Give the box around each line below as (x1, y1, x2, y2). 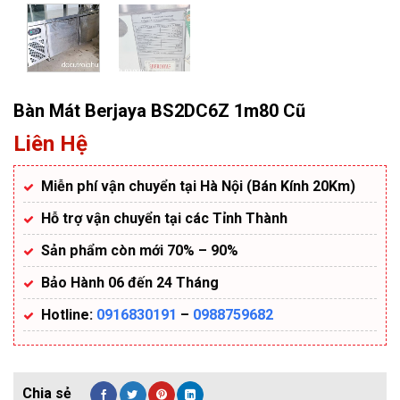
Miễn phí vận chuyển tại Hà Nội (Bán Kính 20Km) (41, 178, 355, 196)
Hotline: (41, 306, 93, 324)
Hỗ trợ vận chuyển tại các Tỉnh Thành (41, 210, 287, 228)
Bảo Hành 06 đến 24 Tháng (41, 274, 219, 292)
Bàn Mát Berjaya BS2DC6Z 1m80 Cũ (13, 100, 305, 122)
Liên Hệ (13, 131, 87, 157)
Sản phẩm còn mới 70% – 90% (41, 242, 238, 260)
